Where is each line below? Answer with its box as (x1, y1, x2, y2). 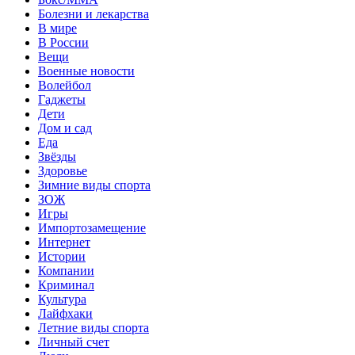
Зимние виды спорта (38, 177, 151, 192)
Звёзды (38, 149, 76, 163)
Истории (38, 249, 86, 263)
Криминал (38, 277, 94, 292)
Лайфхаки (38, 306, 93, 320)
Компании (38, 263, 94, 277)
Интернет (38, 235, 90, 249)
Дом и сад (38, 120, 92, 135)
